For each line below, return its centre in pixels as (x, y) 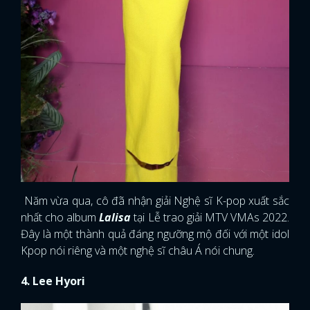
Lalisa (114, 217)
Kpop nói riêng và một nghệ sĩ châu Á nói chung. (138, 250)
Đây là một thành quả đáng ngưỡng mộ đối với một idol (155, 234)
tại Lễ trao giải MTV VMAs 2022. (210, 217)
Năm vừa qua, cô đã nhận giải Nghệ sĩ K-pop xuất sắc (155, 200)
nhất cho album (59, 217)
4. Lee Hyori (53, 281)
